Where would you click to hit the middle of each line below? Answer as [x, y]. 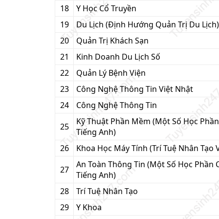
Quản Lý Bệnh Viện [111, 73]
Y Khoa [89, 207]
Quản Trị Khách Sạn [112, 41]
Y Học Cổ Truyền [106, 8]
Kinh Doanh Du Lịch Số [118, 57]
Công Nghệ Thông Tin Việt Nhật [135, 89]
